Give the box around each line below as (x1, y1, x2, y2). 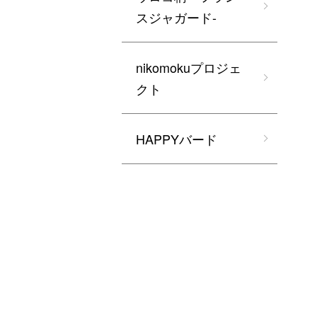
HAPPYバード (136, 129, 217, 148)
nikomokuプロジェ (136, 58, 241, 76)
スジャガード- (136, 8, 217, 26)
